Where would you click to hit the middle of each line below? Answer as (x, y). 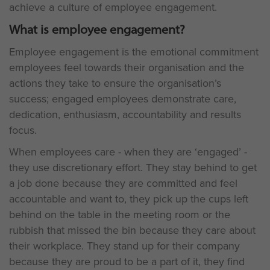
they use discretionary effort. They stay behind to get (133, 168)
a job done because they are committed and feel (123, 183)
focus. (23, 130)
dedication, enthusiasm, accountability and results (125, 115)
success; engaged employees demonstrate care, (123, 99)
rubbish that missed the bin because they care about (132, 230)
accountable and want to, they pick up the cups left (129, 199)
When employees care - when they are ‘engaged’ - (128, 152)
